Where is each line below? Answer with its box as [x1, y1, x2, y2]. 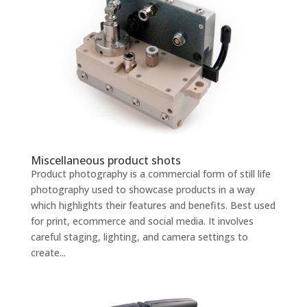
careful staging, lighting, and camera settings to [30, 230, 248, 244]
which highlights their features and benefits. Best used [30, 199, 275, 212]
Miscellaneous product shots [30, 153, 181, 169]
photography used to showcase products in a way [30, 183, 255, 197]
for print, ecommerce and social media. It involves [30, 214, 254, 228]
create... [30, 246, 66, 260]
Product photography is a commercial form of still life [30, 167, 271, 181]
